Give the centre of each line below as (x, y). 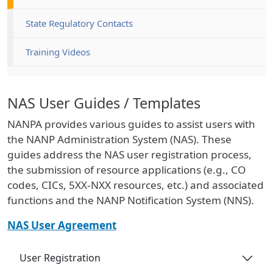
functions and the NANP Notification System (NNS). (131, 200)
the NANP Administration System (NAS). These (119, 139)
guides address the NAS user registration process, (129, 154)
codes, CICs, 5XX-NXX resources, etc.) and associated (136, 185)
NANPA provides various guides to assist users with (131, 124)
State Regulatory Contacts (79, 23)
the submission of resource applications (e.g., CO (126, 169)
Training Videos (58, 51)
